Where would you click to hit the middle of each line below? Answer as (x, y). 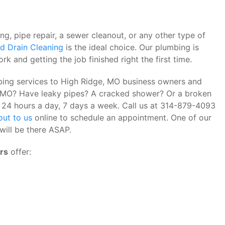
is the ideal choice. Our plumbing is (131, 47)
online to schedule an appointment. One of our (122, 118)
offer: (20, 152)
